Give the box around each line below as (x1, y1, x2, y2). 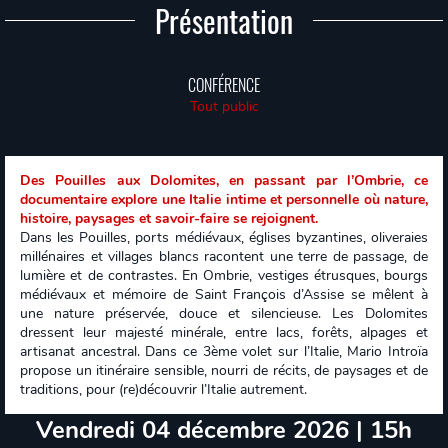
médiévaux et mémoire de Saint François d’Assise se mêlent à (20, 285, 428, 304)
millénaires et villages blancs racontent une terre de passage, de (20, 247, 428, 266)
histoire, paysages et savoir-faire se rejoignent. (20, 209, 318, 228)
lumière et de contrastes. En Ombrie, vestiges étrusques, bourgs (20, 266, 428, 285)
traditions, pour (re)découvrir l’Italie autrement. (20, 380, 307, 399)
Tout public (189, 97, 259, 116)
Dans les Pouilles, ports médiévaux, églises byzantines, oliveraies (20, 228, 428, 247)
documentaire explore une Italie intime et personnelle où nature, (20, 190, 428, 209)
